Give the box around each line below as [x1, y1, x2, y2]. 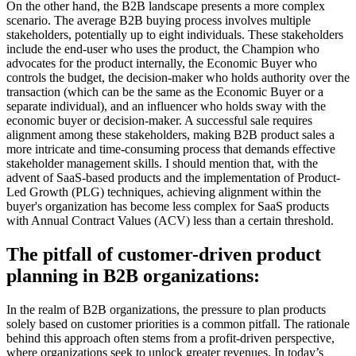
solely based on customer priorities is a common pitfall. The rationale [6, 317, 350, 331]
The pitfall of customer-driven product [6, 244, 321, 265]
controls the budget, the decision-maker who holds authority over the [6, 71, 350, 85]
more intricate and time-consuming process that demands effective [6, 142, 335, 157]
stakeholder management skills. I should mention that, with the [6, 157, 318, 171]
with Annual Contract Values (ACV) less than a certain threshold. [6, 214, 334, 228]
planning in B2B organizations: [6, 265, 260, 287]
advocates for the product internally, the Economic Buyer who [6, 56, 317, 71]
